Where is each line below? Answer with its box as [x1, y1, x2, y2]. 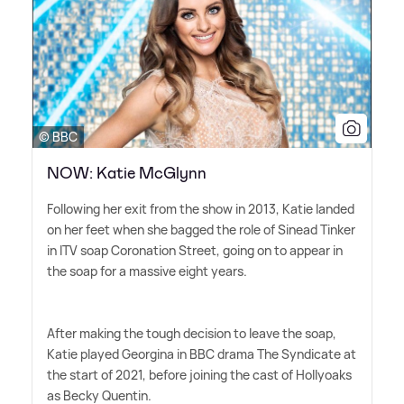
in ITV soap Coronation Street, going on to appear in [47, 242, 343, 260]
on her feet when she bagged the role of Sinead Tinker [47, 221, 355, 239]
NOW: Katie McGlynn [47, 162, 207, 185]
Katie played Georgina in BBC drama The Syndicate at [47, 345, 356, 363]
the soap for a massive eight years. [47, 262, 247, 280]
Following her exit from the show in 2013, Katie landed [47, 200, 354, 218]
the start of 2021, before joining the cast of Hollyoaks [47, 366, 352, 384]
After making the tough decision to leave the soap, [47, 325, 336, 343]
